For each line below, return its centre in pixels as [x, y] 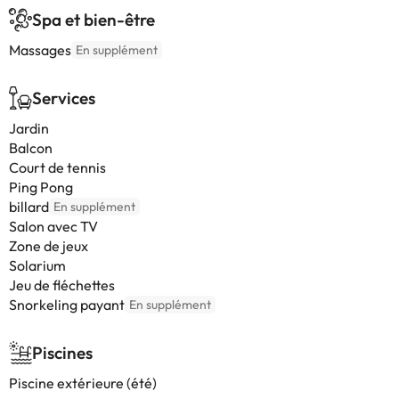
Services [64, 98]
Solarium [37, 265]
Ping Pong [41, 187]
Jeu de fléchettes [62, 285]
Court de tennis [57, 167]
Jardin [29, 128]
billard [29, 207]
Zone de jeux [49, 246]
